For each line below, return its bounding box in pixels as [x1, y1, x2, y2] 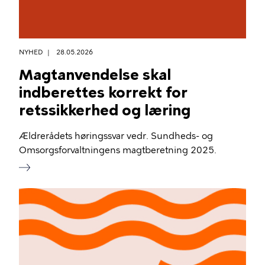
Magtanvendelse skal [19, 66, 171, 83]
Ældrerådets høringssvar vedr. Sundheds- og [19, 130, 213, 141]
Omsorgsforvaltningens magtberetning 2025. [19, 144, 216, 156]
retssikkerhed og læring [19, 101, 190, 119]
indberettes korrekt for [19, 83, 188, 101]
